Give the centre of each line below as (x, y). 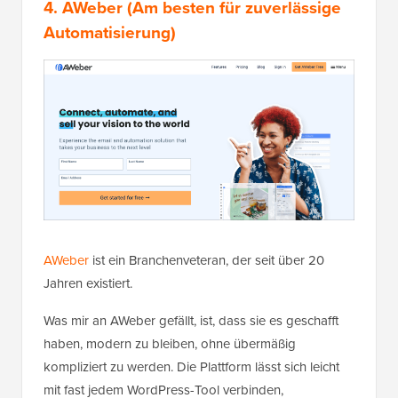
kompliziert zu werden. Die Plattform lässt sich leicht (191, 366)
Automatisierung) (110, 33)
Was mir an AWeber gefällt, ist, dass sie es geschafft (191, 320)
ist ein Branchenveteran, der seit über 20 (207, 260)
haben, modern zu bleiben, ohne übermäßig (170, 343)
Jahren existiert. (88, 283)
